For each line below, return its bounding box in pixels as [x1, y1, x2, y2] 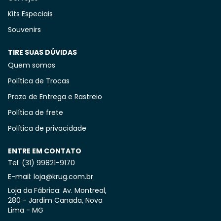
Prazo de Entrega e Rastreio [8, 91, 102, 102]
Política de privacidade [8, 123, 86, 133]
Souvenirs [8, 24, 41, 35]
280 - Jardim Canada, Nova [8, 195, 103, 205]
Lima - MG [8, 205, 43, 215]
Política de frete [8, 107, 63, 117]
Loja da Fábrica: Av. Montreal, [8, 185, 107, 195]
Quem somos [8, 60, 55, 70]
